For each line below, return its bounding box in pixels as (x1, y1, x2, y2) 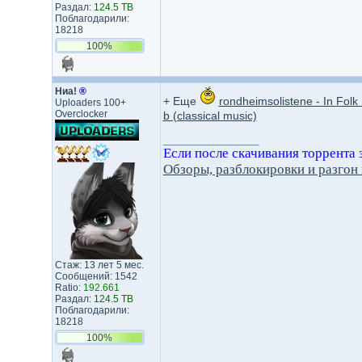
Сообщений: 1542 (54, 271, 137, 282)
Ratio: (54, 282, 83, 293)
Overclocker (54, 108, 107, 120)
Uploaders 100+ (54, 97, 126, 108)
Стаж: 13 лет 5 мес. (54, 259, 144, 271)
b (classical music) (162, 109, 257, 122)
